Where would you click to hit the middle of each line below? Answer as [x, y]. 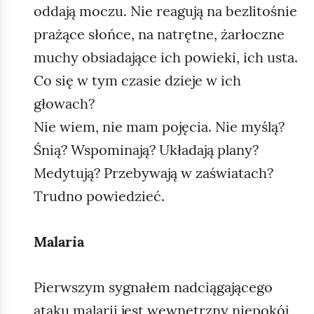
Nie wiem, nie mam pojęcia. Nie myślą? [159, 126]
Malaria [59, 241]
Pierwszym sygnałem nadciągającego [153, 287]
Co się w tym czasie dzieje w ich [137, 80]
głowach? [64, 103]
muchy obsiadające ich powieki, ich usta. [166, 57]
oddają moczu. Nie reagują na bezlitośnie [165, 11]
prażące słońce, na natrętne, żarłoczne [159, 34]
